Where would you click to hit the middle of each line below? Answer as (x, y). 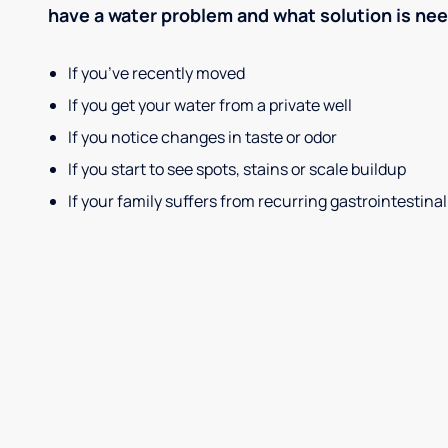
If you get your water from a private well (210, 105)
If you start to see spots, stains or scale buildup (237, 169)
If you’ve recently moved (156, 73)
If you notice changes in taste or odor (202, 137)
